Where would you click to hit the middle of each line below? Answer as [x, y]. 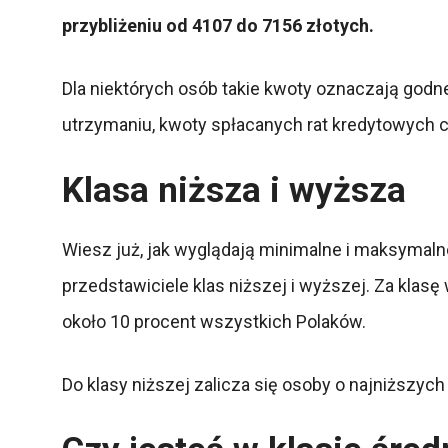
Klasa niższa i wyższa [234, 190]
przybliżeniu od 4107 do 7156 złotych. [218, 25]
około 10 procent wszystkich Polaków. [214, 321]
